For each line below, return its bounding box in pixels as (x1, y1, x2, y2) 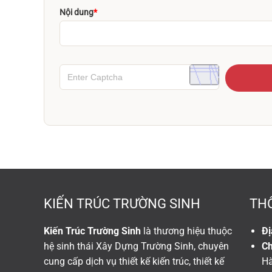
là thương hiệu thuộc (141, 225, 232, 237)
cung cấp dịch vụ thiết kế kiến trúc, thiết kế (44, 256, 224, 267)
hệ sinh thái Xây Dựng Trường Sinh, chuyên (44, 240, 229, 252)
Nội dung (59, 7, 93, 17)
